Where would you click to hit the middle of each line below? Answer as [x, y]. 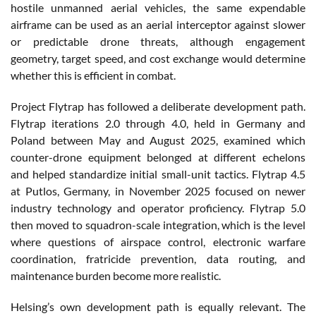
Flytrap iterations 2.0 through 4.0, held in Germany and [158, 123]
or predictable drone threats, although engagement [158, 41]
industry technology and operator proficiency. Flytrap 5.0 [158, 207]
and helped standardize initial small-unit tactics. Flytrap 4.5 [158, 174]
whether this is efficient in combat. [93, 75]
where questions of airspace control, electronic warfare [158, 241]
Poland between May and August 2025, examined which [158, 140]
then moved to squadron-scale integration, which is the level [158, 224]
